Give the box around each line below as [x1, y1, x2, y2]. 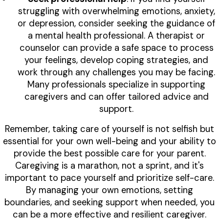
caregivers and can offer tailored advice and [24, 91, 209, 103]
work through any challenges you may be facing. [18, 66, 215, 79]
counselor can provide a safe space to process [19, 42, 214, 54]
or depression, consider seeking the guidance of [18, 18, 215, 30]
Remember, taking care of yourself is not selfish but [5, 123, 214, 135]
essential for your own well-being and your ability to [3, 135, 216, 148]
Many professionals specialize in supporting [27, 79, 205, 91]
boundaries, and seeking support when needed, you [4, 197, 215, 209]
